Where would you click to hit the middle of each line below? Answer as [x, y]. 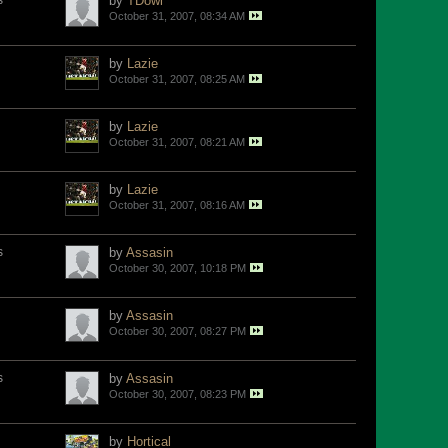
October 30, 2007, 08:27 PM [177, 331]
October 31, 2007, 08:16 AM [177, 205]
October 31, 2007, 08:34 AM [177, 16]
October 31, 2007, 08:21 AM [177, 142]
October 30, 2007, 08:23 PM [177, 394]
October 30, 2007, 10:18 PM [177, 268]
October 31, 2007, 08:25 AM [177, 79]
